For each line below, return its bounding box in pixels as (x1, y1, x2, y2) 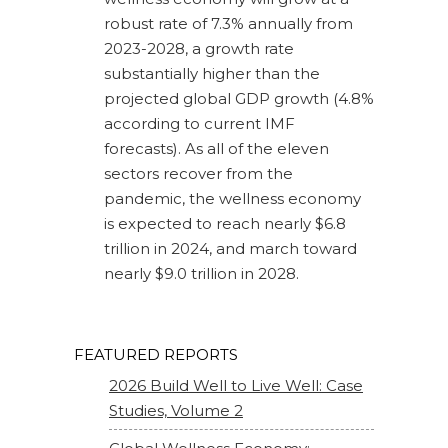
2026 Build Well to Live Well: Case (109, 376, 363, 396)
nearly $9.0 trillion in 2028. (104, 264, 299, 284)
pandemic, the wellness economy (104, 189, 361, 209)
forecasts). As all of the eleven (104, 139, 329, 159)
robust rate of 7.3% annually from (104, 14, 353, 34)
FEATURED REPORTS (74, 345, 238, 365)
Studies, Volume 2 (109, 401, 243, 421)
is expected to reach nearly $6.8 (104, 214, 346, 234)
